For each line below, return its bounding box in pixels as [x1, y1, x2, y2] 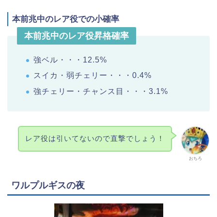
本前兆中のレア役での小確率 [12, 15, 119, 24]
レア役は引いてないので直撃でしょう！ [25, 134, 165, 143]
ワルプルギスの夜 [11, 180, 85, 190]
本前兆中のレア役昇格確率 [24, 31, 129, 41]
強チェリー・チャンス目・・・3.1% [33, 87, 168, 95]
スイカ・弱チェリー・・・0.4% [33, 71, 152, 80]
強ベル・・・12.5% [33, 56, 107, 64]
